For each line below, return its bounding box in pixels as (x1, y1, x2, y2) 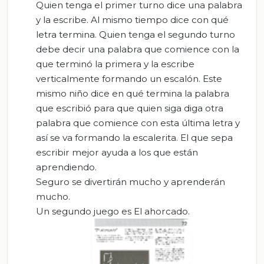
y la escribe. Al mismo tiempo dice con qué (36, 14, 229, 25)
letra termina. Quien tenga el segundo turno (36, 28, 235, 40)
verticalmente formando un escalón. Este (36, 72, 222, 84)
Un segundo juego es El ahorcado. (36, 205, 190, 217)
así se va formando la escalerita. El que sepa (36, 131, 233, 143)
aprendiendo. (36, 161, 97, 173)
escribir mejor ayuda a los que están (36, 146, 198, 158)
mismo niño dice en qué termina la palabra (36, 87, 229, 99)
